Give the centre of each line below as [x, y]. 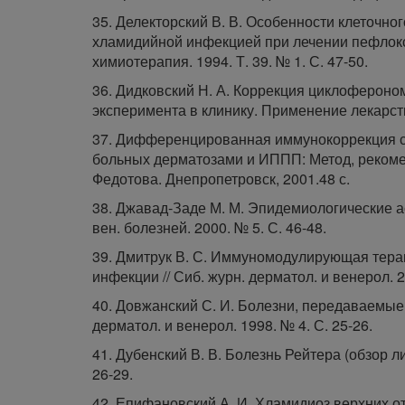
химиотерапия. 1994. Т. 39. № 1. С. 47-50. [230, 61]
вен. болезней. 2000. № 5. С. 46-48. [209, 227]
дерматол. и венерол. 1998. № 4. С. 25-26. [232, 325]
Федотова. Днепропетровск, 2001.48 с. [221, 179]
